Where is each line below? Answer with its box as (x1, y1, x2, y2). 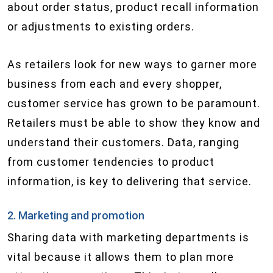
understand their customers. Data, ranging (7, 136, 239, 149)
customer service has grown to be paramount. (7, 97, 260, 110)
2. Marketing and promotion (7, 209, 144, 222)
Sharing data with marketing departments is (7, 231, 249, 244)
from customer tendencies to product (7, 155, 214, 168)
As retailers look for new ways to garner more (7, 58, 257, 71)
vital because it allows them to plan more (7, 250, 234, 263)
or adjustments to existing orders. (7, 20, 194, 33)
